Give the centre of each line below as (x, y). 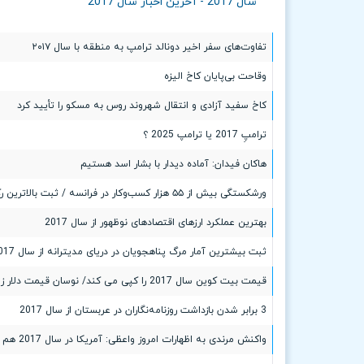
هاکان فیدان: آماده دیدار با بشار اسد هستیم (173, 164)
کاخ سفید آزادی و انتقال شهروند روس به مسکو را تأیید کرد (142, 106)
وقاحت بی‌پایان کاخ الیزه (215, 76)
